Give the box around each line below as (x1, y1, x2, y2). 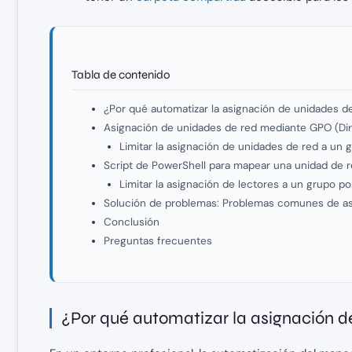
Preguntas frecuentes (103, 233, 212, 247)
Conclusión (103, 214, 159, 229)
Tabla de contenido (71, 67, 170, 82)
